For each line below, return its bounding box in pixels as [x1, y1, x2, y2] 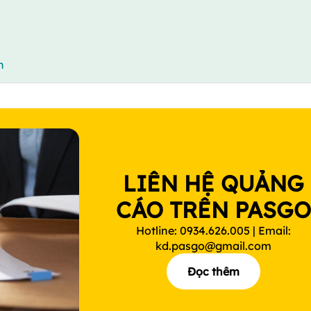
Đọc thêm [187, 264, 240, 278]
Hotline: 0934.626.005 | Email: [136, 224, 292, 237]
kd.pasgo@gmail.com [155, 239, 272, 253]
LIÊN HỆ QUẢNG [123, 169, 305, 197]
